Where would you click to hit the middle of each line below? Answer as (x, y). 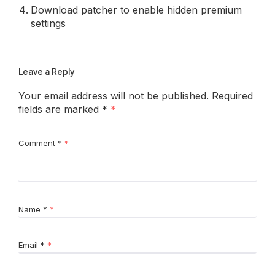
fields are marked (60, 109)
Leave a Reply (46, 71)
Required (232, 95)
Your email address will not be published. (114, 95)
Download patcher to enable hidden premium (136, 10)
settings (48, 23)
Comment (38, 143)
